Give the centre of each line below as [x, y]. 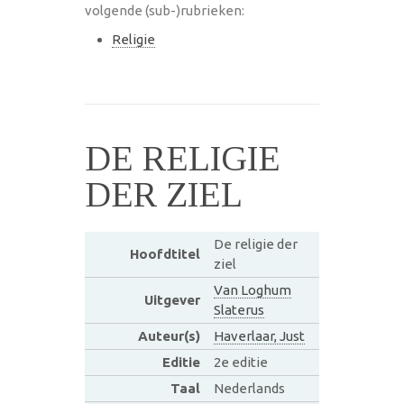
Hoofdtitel [165, 253]
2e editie [240, 362]
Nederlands [249, 388]
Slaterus [239, 309]
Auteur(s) [169, 335]
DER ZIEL [164, 194]
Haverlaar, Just [259, 335]
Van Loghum [252, 289]
